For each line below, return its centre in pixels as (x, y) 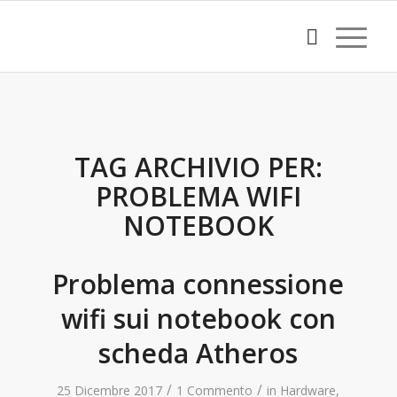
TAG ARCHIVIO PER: (198, 167)
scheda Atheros (198, 353)
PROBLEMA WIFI (198, 196)
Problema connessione (198, 284)
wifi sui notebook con (198, 319)
